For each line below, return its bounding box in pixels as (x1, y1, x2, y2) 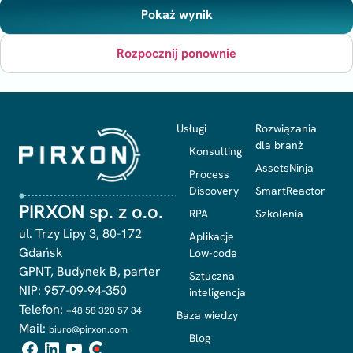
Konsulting (189, 144, 242, 158)
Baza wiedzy (176, 308, 238, 322)
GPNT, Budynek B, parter (19, 263, 161, 281)
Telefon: (19, 301, 66, 318)
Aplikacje (189, 229, 234, 243)
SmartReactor (255, 184, 325, 198)
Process (189, 167, 229, 181)
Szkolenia (255, 206, 303, 221)
